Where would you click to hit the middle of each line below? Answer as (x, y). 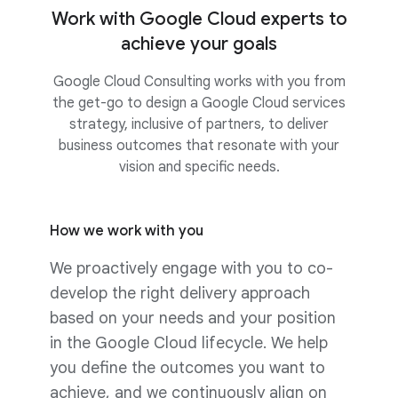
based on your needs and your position (193, 318)
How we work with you (127, 231)
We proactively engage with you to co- (191, 268)
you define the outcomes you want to (187, 367)
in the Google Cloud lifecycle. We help (189, 342)
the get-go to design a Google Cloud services (199, 103)
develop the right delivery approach (180, 293)
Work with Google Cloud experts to (199, 19)
